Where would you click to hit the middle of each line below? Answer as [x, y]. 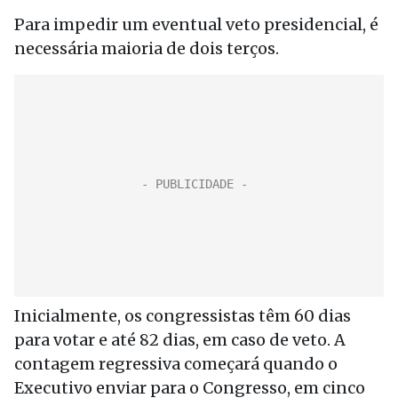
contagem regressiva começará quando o [176, 364]
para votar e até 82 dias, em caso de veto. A [180, 340]
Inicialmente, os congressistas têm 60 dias [183, 316]
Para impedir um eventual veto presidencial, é [196, 24]
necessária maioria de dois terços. [147, 48]
